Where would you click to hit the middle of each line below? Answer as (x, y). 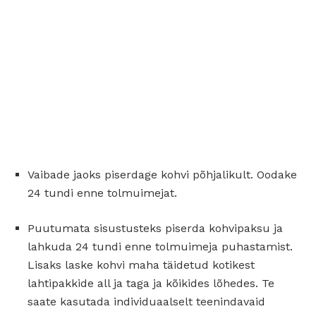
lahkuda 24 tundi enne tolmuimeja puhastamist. (160, 246)
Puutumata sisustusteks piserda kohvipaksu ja (155, 228)
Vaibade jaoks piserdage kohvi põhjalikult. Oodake (162, 174)
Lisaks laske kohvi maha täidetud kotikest (141, 265)
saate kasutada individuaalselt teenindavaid (146, 301)
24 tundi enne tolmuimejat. (102, 193)
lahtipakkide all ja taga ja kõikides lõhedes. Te (151, 283)
